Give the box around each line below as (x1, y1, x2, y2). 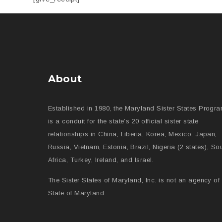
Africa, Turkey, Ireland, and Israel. (48, 156, 154, 164)
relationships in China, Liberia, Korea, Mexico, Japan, (48, 130, 217, 138)
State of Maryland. (48, 189, 106, 197)
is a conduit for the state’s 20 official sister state (48, 117, 199, 125)
